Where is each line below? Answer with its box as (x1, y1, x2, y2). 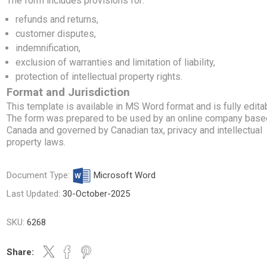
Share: (7, 247, 35, 257)
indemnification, (15, 42, 81, 54)
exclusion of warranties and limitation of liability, (15, 57, 216, 68)
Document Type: (7, 169, 73, 181)
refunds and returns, (15, 14, 99, 25)
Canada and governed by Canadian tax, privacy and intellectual (7, 125, 263, 136)
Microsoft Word (91, 169, 156, 181)
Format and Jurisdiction (7, 86, 131, 99)
